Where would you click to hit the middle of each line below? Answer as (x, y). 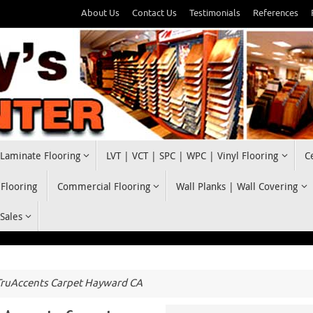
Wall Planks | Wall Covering (237, 186)
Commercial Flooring (103, 186)
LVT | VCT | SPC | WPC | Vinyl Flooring (192, 156)
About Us (100, 13)
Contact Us (154, 13)
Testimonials (215, 13)
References (276, 13)
